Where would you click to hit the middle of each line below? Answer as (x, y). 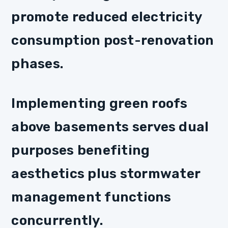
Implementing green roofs (99, 103)
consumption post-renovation (113, 40)
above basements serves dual (110, 126)
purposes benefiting (81, 150)
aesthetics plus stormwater (106, 173)
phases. (38, 64)
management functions (91, 197)
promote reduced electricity (107, 17)
